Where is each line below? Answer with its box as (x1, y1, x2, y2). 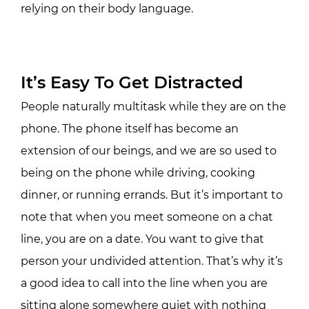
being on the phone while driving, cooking (21, 166, 255, 179)
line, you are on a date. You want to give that (21, 232, 264, 246)
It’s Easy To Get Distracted (21, 72, 243, 92)
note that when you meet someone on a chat (21, 210, 273, 223)
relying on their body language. (21, 1, 193, 15)
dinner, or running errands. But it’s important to (21, 188, 283, 201)
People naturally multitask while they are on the (21, 99, 286, 113)
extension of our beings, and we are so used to (21, 143, 277, 157)
